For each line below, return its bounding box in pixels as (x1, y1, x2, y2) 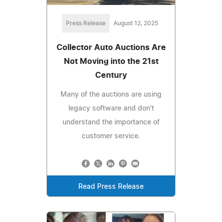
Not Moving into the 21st (63, 57, 159, 66)
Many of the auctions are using (60, 91, 162, 99)
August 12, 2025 (113, 20, 158, 27)
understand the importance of (62, 119, 160, 126)
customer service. (82, 133, 140, 140)
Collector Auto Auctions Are (56, 44, 166, 52)
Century (95, 71, 127, 80)
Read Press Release (78, 183, 144, 191)
